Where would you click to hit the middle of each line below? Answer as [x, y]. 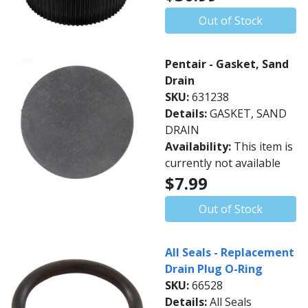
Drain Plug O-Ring [214, 269]
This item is [263, 146]
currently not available [223, 163]
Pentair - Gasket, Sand [227, 64]
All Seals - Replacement [230, 252]
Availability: [199, 146]
